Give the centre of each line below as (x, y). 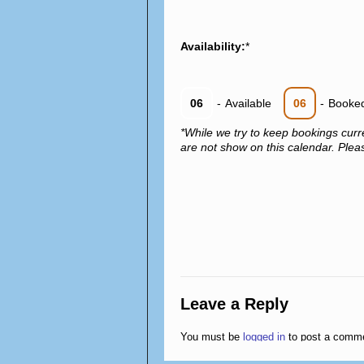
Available (248, 103)
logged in (264, 337)
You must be (212, 337)
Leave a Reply (234, 304)
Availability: (213, 46)
